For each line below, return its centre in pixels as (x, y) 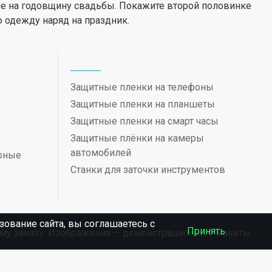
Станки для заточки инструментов (148, 170)
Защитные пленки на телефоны (142, 87)
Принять (206, 231)
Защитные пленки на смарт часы (144, 121)
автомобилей (101, 153)
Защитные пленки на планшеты (143, 104)
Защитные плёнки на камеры (137, 138)
